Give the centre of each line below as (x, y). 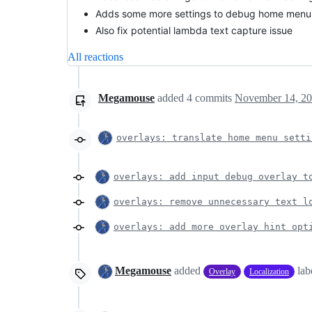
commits (213, 98)
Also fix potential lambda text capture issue (194, 30)
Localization (269, 272)
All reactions (95, 57)
